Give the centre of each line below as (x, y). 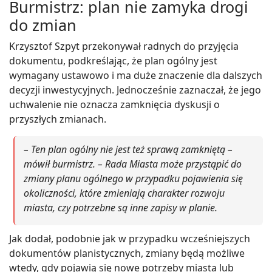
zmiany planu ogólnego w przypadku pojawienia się (133, 178)
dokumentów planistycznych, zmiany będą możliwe (127, 253)
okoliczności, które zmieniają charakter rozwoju (124, 193)
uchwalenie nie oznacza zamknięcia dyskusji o (114, 104)
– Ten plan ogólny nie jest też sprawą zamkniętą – (128, 149)
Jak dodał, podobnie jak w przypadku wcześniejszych (130, 238)
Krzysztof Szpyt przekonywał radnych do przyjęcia (124, 46)
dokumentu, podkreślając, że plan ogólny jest (113, 60)
